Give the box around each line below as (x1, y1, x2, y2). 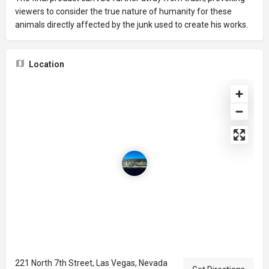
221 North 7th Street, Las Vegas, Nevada (15, 258, 168, 268)
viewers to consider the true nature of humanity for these (15, 7, 232, 16)
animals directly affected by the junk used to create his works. (15, 20, 248, 29)
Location (29, 59, 64, 69)
